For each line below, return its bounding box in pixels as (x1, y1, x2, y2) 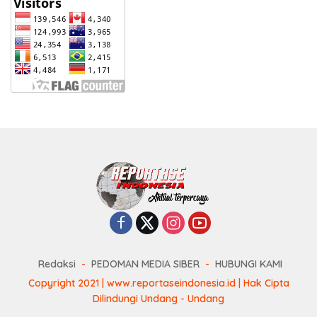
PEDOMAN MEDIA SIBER (91, 257, 200, 270)
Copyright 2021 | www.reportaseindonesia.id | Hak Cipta (28, 276, 289, 289)
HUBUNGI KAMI (214, 257, 282, 270)
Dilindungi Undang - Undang (93, 292, 224, 305)
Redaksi (38, 257, 76, 270)
